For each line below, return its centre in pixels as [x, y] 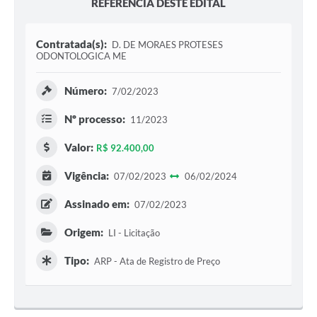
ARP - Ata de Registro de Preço [156, 261]
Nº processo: [95, 119]
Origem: [84, 232]
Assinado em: [97, 204]
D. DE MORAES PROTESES [167, 45]
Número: [86, 91]
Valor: [79, 148]
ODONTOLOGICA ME [81, 56]
